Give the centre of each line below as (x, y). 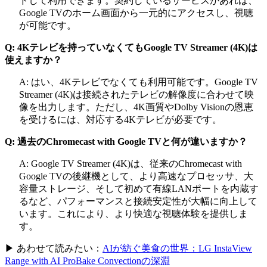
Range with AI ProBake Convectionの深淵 (87, 260)
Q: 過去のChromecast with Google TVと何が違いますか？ (126, 141)
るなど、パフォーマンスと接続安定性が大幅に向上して (138, 201)
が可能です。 (48, 25)
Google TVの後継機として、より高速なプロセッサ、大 (136, 176)
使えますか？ (33, 60)
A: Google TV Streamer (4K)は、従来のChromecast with (131, 163)
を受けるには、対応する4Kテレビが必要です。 (120, 119)
